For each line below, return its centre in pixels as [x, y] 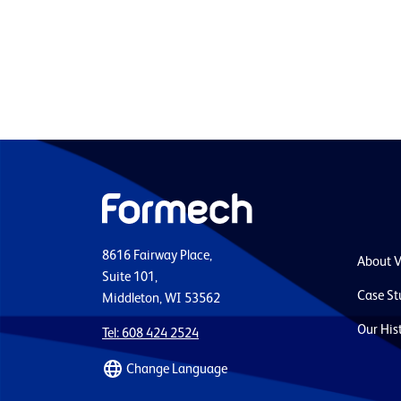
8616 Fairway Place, [157, 256]
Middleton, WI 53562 [161, 299]
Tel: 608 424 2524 [150, 334]
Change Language [177, 370]
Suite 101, [130, 277]
